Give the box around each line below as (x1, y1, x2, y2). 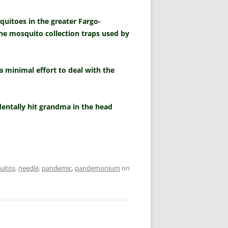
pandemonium (75, 163, 120, 173)
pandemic (42, 163, 72, 173)
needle (18, 163, 39, 173)
